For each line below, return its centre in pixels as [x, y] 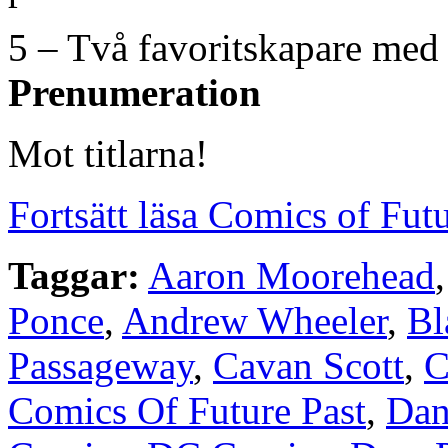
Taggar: [74, 275]
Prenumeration [134, 92]
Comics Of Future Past [187, 410]
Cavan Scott [308, 365]
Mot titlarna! [108, 153]
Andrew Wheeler [254, 320]
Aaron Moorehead [291, 275]
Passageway [100, 365]
